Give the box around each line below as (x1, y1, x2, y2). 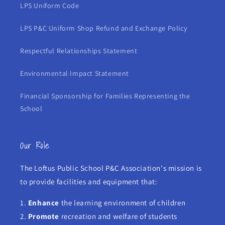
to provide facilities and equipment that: (20, 177, 158, 186)
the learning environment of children (59, 198, 186, 207)
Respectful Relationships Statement (20, 46, 138, 55)
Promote (28, 211, 60, 221)
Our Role (20, 138, 50, 153)
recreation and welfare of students (59, 211, 178, 221)
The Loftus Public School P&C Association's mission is (20, 163, 202, 173)
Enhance (28, 198, 60, 207)
